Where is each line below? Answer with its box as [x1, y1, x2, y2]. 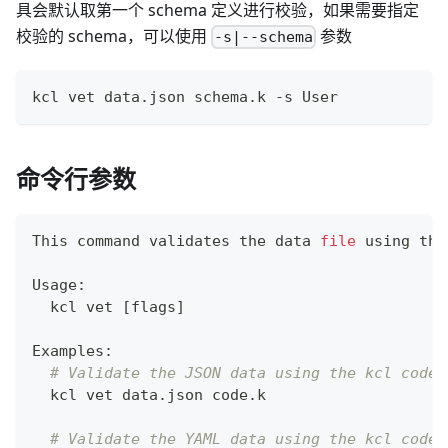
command [77, 232, 140, 251]
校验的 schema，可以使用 [16, 25, 211, 48]
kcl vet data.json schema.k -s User [32, 88, 338, 107]
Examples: [32, 342, 113, 361]
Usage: [32, 276, 86, 295]
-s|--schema [214, 28, 314, 47]
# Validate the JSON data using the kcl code [50, 364, 437, 383]
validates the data [140, 232, 320, 251]
